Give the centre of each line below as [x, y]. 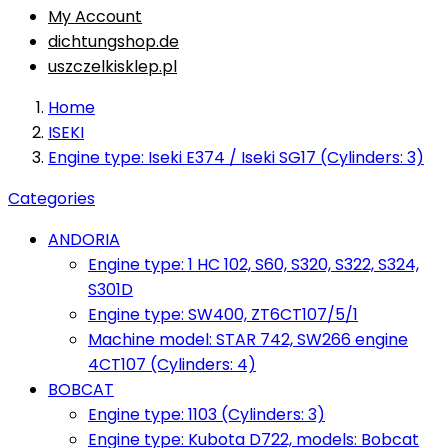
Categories [51, 198]
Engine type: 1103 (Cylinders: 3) [206, 414]
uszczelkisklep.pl [112, 66]
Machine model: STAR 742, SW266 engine [248, 339]
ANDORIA [84, 239]
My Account [95, 16]
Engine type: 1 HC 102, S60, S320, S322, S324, [253, 264]
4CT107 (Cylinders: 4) [172, 364]
